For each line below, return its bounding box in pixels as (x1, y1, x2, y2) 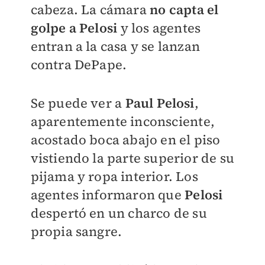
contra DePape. (30, 55, 127, 73)
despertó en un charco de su (30, 203, 207, 222)
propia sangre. (30, 222, 122, 240)
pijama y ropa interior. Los (30, 167, 198, 185)
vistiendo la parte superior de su (30, 148, 235, 167)
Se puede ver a (30, 93, 125, 112)
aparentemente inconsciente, (30, 112, 215, 130)
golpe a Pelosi (30, 18, 118, 37)
